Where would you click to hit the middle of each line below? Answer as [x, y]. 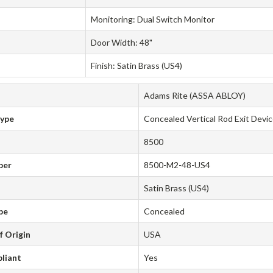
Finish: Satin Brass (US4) [137, 66]
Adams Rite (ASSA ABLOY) [195, 96]
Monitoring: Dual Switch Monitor [153, 19]
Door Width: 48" [122, 43]
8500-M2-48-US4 [177, 165]
